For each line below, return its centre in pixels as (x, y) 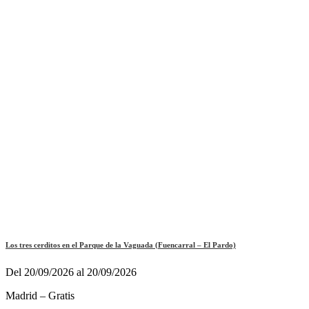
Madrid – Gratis (40, 296)
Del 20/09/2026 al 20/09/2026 (71, 272)
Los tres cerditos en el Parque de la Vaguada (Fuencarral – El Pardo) (121, 245)
